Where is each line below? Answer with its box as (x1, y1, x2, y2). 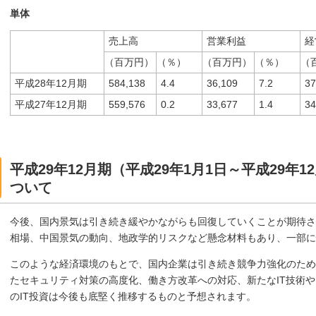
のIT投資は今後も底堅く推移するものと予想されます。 (10, 290, 256, 302)
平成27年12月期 (15, 98, 87, 110)
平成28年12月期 (15, 77, 87, 89)
